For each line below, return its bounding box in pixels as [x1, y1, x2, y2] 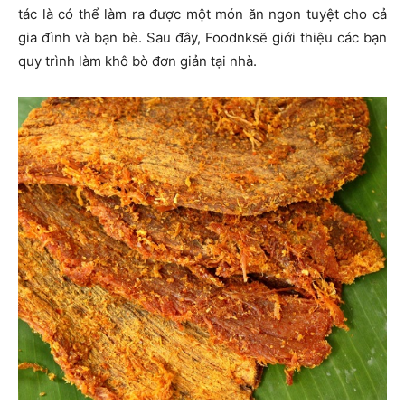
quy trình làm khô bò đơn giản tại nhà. [18, 52, 257, 71]
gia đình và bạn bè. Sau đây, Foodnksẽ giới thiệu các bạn [18, 29, 387, 47]
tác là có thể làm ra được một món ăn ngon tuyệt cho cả [18, 5, 387, 24]
